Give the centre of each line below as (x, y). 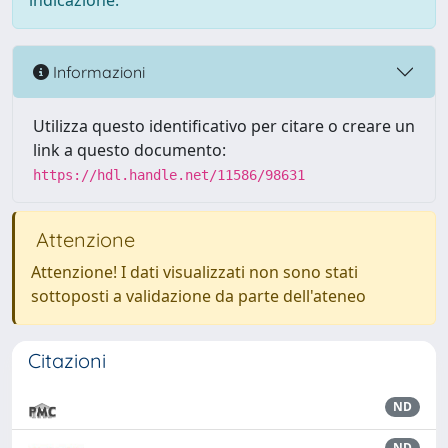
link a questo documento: (129, 150)
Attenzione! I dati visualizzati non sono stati (194, 272)
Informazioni (97, 71)
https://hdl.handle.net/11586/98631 (169, 175)
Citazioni (67, 360)
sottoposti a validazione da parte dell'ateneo (198, 296)
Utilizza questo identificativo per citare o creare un (224, 126)
